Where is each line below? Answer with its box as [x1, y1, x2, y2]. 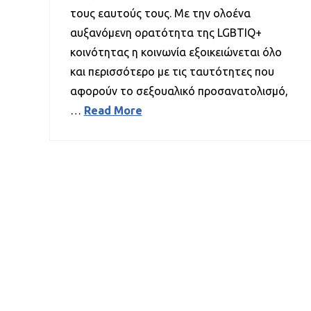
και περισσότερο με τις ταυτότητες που [69, 65, 274, 78]
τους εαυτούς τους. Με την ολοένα [69, 7, 251, 20]
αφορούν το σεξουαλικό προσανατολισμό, [69, 85, 288, 98]
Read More [83, 104, 142, 117]
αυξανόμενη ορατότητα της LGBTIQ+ [69, 26, 262, 40]
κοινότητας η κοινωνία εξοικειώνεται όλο [69, 46, 282, 59]
